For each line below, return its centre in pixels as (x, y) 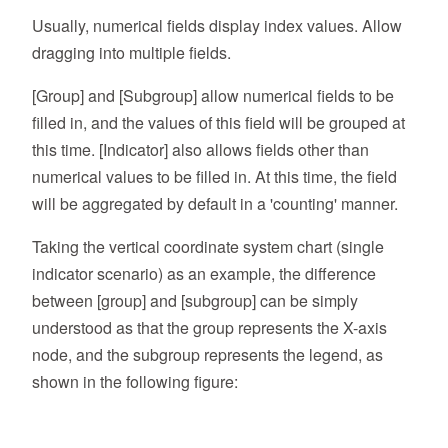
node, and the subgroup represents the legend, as (207, 355)
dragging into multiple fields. (131, 53)
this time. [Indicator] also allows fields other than (200, 150)
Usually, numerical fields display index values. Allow (217, 26)
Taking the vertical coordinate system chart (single (208, 247)
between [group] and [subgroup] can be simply (195, 301)
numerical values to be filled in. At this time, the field (214, 177)
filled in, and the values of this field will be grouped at (218, 123)
